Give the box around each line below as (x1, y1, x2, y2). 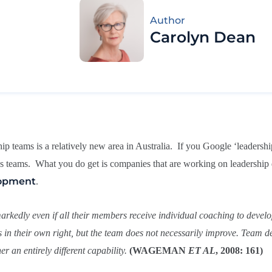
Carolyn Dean (149, 27, 256, 46)
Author (149, 14, 185, 26)
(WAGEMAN (129, 245, 188, 256)
